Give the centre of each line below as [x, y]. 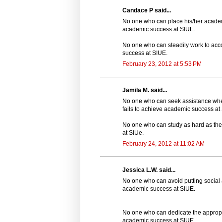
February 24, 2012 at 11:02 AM [164, 143]
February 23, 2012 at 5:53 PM [162, 64]
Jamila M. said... [145, 90]
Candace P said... [147, 10]
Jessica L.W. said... [149, 170]
